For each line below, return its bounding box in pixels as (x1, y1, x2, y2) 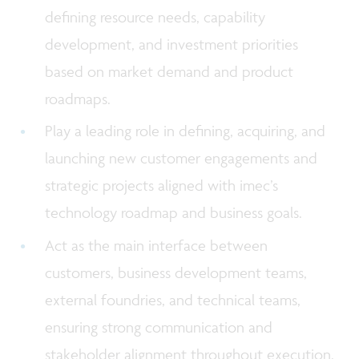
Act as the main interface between (45, 235, 268, 255)
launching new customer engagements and (45, 148, 318, 168)
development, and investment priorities (45, 34, 299, 54)
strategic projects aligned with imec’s (45, 175, 279, 196)
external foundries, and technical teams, (45, 289, 301, 309)
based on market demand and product (45, 62, 294, 82)
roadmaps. (45, 89, 115, 109)
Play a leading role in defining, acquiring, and (45, 121, 326, 141)
